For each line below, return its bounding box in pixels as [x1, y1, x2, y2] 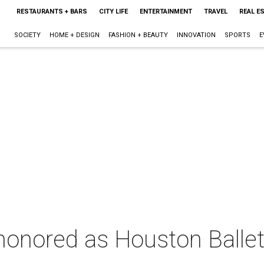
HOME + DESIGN [49, 31, 100, 39]
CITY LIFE [98, 8, 128, 15]
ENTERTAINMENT [139, 8, 192, 15]
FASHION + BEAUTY [108, 31, 168, 39]
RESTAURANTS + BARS [16, 8, 87, 15]
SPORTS [224, 31, 250, 39]
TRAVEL [203, 8, 227, 15]
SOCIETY [14, 31, 41, 39]
